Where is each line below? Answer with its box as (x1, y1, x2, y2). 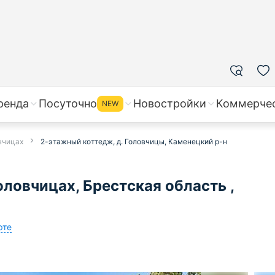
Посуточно (39, 97, 97, 110)
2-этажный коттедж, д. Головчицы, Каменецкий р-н (41, 137, 227, 146)
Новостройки (133, 97, 206, 110)
